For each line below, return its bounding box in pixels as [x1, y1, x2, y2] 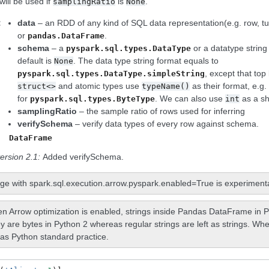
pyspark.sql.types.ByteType [30, 94, 156, 104]
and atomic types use [56, 81, 142, 91]
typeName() [142, 82, 190, 91]
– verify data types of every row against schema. [73, 119, 259, 129]
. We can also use [155, 94, 226, 104]
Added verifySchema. [43, 152, 124, 162]
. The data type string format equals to [73, 56, 219, 66]
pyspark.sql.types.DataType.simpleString [17, 69, 205, 79]
